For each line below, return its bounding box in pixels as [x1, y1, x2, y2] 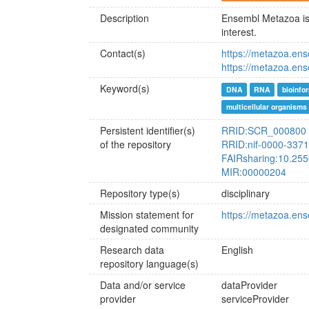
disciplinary [221, 186, 270, 200]
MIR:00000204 [221, 165, 287, 179]
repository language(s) [100, 257, 199, 270]
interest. [221, 25, 257, 39]
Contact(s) [100, 46, 146, 60]
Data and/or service [100, 278, 186, 292]
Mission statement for [100, 208, 194, 221]
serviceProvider [221, 292, 290, 306]
